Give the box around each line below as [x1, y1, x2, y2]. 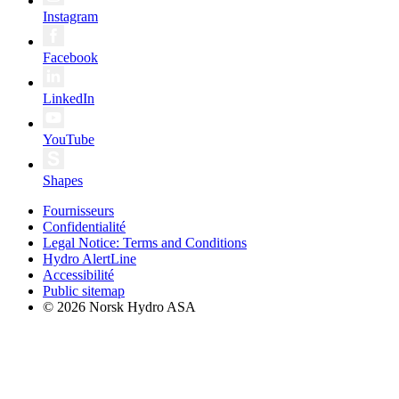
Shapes [43, 172, 83, 188]
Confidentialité [43, 218, 126, 234]
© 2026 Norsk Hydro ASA [43, 298, 196, 314]
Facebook [43, 49, 98, 65]
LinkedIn [43, 90, 94, 106]
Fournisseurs [43, 202, 114, 218]
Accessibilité [43, 266, 114, 282]
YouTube [43, 131, 94, 147]
